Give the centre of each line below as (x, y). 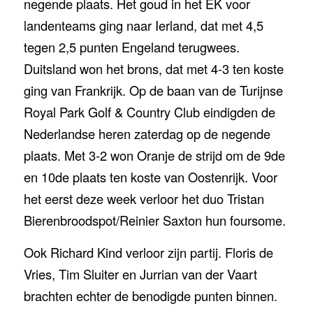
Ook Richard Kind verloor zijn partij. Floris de (148, 253)
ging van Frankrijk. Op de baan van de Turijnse (153, 90)
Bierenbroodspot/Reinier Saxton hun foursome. (154, 220)
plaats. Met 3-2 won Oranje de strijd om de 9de (154, 155)
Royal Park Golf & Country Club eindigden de (149, 111)
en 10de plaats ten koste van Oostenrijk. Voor (150, 176)
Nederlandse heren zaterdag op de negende (147, 133)
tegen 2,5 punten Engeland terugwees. (131, 46)
